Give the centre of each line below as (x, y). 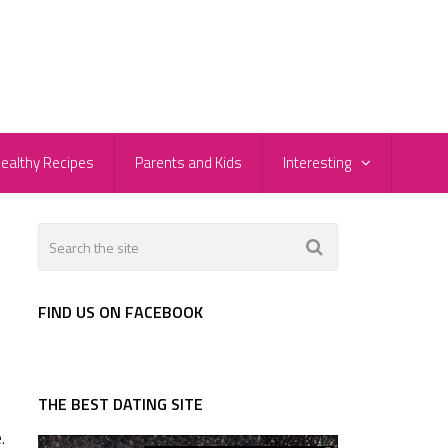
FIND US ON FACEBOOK (120, 312)
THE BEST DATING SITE (120, 404)
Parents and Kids (188, 163)
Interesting (317, 163)
